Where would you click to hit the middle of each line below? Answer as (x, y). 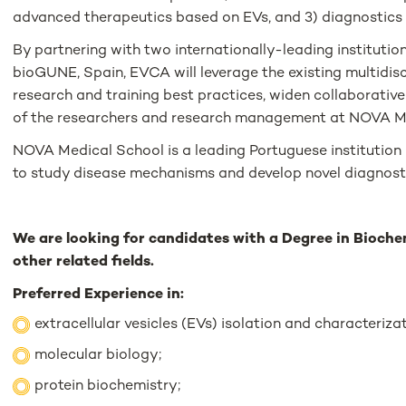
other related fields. (84, 262)
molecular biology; (98, 355)
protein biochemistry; (108, 386)
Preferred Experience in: (99, 295)
